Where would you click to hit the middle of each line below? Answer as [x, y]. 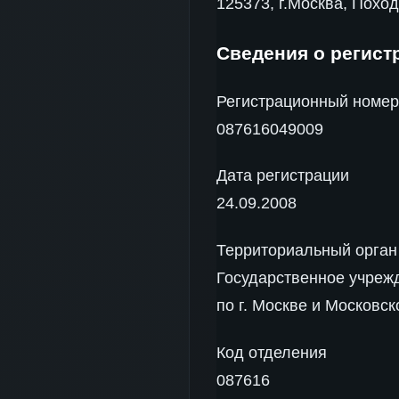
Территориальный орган [307, 250]
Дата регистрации [283, 176]
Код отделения [272, 352]
